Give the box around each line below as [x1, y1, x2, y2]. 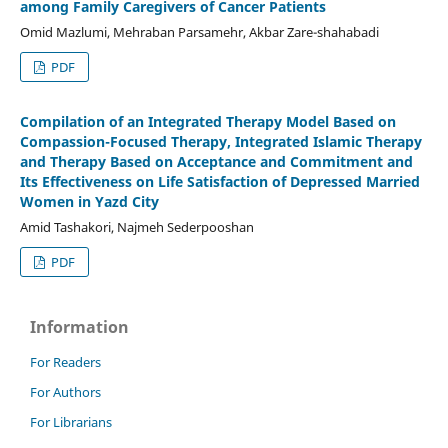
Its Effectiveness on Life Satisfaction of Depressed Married [19, 171, 420, 191]
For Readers [30, 352, 101, 371]
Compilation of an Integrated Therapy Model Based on [19, 111, 396, 131]
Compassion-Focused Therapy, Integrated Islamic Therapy [19, 131, 422, 151]
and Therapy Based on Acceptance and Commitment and [19, 151, 413, 171]
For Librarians [30, 412, 112, 431]
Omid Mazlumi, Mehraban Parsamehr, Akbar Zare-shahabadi [19, 22, 379, 41]
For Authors [30, 382, 101, 401]
